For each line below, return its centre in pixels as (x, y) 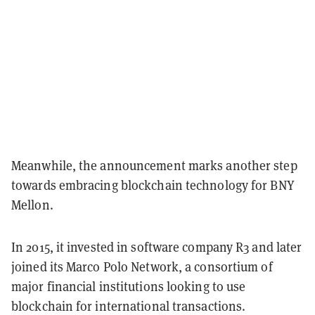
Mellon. (34, 205)
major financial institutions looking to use (129, 286)
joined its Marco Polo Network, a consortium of (142, 266)
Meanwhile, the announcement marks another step (154, 165)
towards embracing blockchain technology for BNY (153, 185)
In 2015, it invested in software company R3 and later (157, 247)
